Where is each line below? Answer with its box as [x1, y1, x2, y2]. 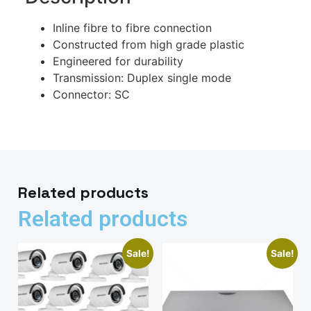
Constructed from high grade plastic [53, 37, 244, 51]
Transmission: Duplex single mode [53, 70, 231, 85]
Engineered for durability [53, 53, 183, 68]
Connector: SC [53, 87, 130, 101]
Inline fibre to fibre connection [53, 20, 212, 35]
